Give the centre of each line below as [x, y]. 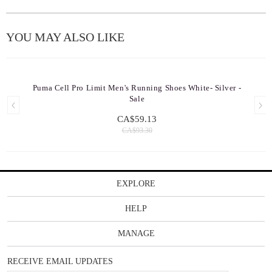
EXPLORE [136, 184]
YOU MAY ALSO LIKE [65, 37]
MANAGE [136, 233]
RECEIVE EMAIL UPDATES [60, 261]
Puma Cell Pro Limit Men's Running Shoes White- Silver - [137, 88]
